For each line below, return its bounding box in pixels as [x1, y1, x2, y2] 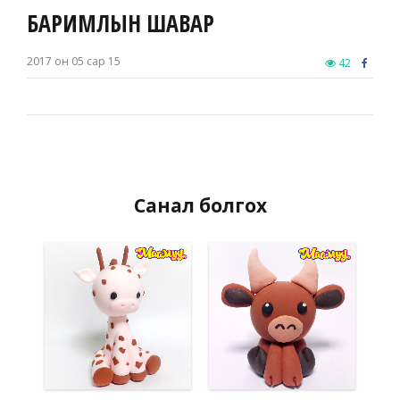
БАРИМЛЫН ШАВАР [27, 7, 214, 40]
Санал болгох [133, 193, 267, 219]
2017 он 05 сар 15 [27, 54, 121, 70]
